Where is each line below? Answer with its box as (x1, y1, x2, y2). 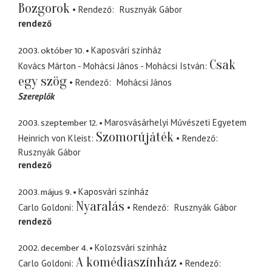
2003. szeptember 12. (18, 115, 97, 131)
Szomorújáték (96, 129, 174, 146)
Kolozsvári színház (95, 242, 167, 254)
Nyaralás (76, 198, 124, 214)
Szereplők (18, 90, 55, 102)
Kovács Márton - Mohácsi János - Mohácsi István (18, 59, 205, 72)
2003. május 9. (18, 184, 71, 200)
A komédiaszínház (76, 254, 177, 271)
